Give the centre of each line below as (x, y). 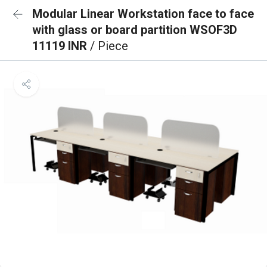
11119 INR (61, 46)
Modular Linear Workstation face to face (143, 14)
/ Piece (109, 46)
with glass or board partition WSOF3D (135, 30)
